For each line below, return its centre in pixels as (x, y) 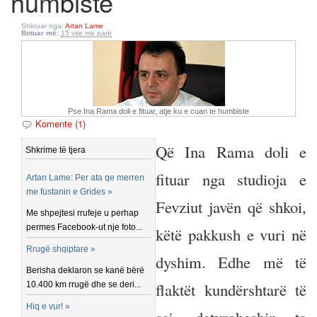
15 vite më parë (86, 33)
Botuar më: (40, 33)
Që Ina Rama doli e (231, 151)
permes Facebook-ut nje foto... (85, 227)
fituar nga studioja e (231, 179)
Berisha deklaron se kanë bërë (86, 270)
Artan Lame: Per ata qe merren (86, 178)
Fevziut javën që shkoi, (231, 207)
